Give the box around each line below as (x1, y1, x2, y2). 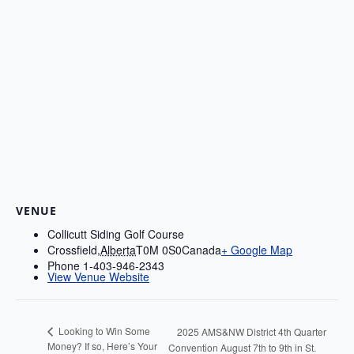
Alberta (100, 242, 136, 258)
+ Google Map (221, 242, 292, 258)
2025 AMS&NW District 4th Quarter (176, 325, 326, 339)
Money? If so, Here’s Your (47, 338, 157, 352)
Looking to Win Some (56, 324, 150, 338)
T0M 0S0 (136, 242, 182, 258)
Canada (182, 242, 221, 258)
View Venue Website (47, 269, 149, 285)
